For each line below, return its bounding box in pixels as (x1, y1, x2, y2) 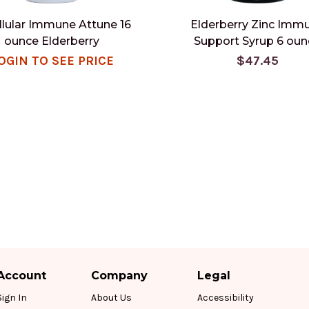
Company (91, 268, 148, 282)
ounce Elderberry (4, 34, 99, 48)
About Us (91, 292, 132, 304)
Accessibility (197, 292, 254, 304)
